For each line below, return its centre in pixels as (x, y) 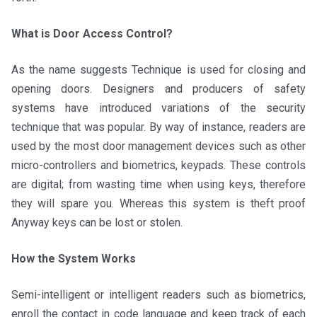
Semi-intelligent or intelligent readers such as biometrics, (158, 295)
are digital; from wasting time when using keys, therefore (158, 185)
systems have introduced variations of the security (158, 108)
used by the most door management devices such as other (158, 146)
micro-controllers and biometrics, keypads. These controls (158, 166)
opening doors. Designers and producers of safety (158, 89)
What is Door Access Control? (92, 34)
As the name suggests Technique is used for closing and (158, 70)
